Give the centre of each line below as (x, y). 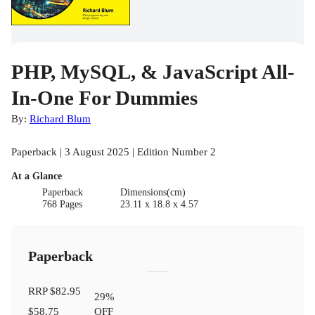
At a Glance (37, 176)
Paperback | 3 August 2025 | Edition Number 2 (114, 152)
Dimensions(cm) (153, 193)
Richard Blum (60, 119)
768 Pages (63, 205)
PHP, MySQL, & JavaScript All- (153, 72)
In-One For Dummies (104, 98)
